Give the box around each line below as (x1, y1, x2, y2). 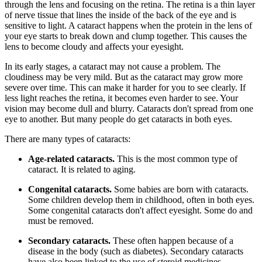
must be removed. (28, 216, 94, 226)
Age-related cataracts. (28, 154, 117, 164)
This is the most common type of (117, 154, 237, 164)
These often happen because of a (113, 236, 233, 246)
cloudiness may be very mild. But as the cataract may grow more (5, 72, 243, 82)
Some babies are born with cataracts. (114, 184, 249, 195)
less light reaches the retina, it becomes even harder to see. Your (5, 93, 238, 104)
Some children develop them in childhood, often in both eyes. (28, 195, 254, 205)
